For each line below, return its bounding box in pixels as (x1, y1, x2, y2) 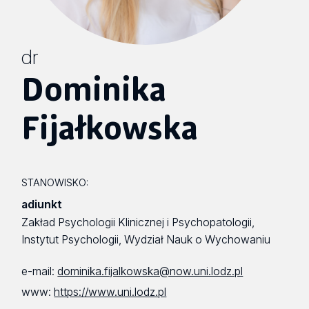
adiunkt (21, 197, 63, 211)
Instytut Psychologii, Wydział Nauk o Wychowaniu (21, 232, 271, 246)
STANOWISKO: (21, 176, 89, 188)
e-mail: (21, 265, 58, 279)
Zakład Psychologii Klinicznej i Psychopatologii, (21, 215, 255, 229)
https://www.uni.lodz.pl (54, 285, 167, 299)
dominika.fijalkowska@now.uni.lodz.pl (57, 265, 243, 279)
